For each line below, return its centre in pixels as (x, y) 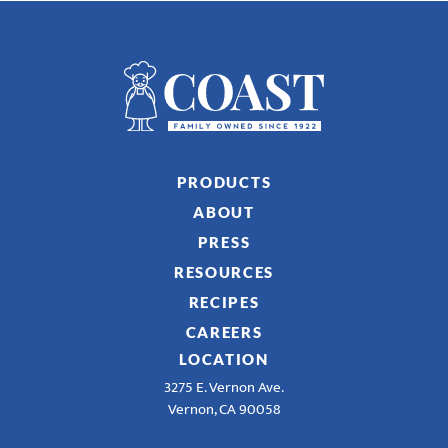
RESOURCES (224, 272)
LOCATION (224, 359)
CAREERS (224, 332)
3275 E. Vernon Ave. (224, 387)
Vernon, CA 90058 (224, 409)
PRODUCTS (224, 182)
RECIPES (224, 302)
